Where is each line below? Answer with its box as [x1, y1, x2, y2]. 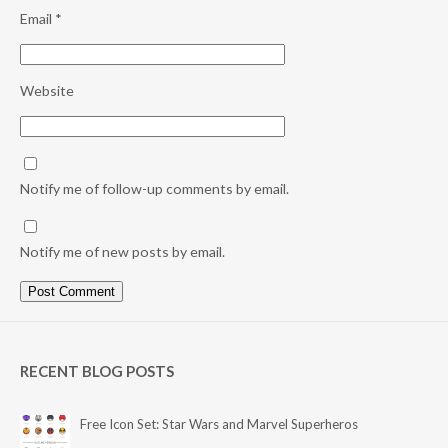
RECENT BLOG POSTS [20, 362, 174, 381]
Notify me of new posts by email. [20, 243, 225, 261]
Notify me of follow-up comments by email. [20, 180, 289, 198]
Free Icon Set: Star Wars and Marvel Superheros [80, 416, 358, 433]
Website [20, 82, 74, 100]
